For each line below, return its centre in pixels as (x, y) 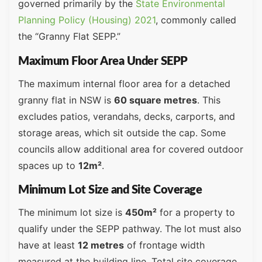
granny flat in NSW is (66, 100)
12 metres (101, 245)
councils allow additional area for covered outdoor (131, 149)
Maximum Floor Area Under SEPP (103, 61)
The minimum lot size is (72, 212)
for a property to (196, 212)
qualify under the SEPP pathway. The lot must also (130, 228)
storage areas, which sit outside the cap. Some (122, 132)
